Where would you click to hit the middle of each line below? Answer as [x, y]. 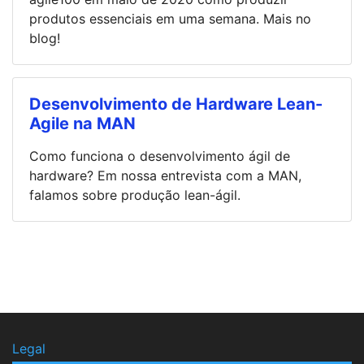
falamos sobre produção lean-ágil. [135, 195]
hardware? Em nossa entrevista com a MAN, [165, 176]
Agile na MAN [82, 124]
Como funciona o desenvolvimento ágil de [160, 156]
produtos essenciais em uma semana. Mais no [170, 19]
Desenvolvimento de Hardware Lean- [176, 104]
